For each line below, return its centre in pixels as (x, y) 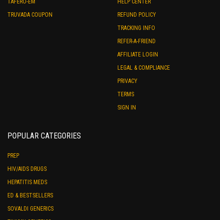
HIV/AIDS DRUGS (27, 169)
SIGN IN (127, 108)
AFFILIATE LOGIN (138, 55)
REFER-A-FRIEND (137, 41)
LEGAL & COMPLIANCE (144, 68)
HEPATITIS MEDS (27, 182)
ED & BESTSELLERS (30, 196)
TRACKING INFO (136, 28)
